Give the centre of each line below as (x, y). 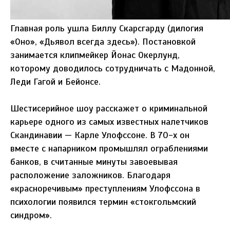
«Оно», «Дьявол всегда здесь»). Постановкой (103, 42)
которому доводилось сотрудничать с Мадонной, (113, 69)
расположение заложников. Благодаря (90, 175)
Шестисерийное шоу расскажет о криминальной (109, 109)
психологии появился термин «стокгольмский (103, 202)
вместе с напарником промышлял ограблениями (109, 149)
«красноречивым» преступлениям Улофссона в (105, 189)
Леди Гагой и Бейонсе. (55, 82)
